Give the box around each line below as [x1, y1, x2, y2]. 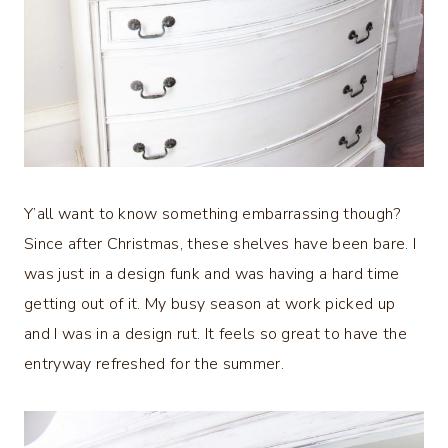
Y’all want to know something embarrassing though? [24, 203, 401, 226]
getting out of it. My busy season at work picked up [24, 293, 396, 316]
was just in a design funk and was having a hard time [24, 263, 400, 286]
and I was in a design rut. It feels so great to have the [24, 323, 407, 346]
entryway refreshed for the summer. [24, 353, 284, 376]
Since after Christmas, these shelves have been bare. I [24, 233, 417, 256]
